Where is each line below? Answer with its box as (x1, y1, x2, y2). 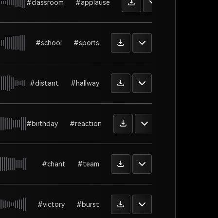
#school (36, 38, 62, 47)
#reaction (70, 119, 102, 127)
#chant (42, 160, 66, 168)
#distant (30, 79, 59, 87)
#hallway (71, 79, 99, 87)
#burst (76, 200, 99, 208)
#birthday (26, 119, 58, 127)
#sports (73, 38, 99, 47)
